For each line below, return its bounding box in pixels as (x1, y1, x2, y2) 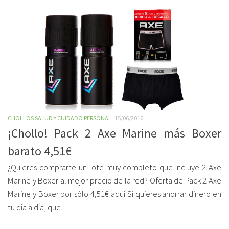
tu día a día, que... (8, 202, 65, 213)
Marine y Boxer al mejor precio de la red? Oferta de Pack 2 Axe (8, 175, 221, 186)
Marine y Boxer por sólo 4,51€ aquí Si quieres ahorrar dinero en (8, 189, 221, 199)
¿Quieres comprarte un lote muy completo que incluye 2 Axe (8, 162, 221, 173)
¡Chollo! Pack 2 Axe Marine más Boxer (8, 126, 221, 141)
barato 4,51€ (8, 144, 72, 158)
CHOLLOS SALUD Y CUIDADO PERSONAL (8, 114, 111, 122)
